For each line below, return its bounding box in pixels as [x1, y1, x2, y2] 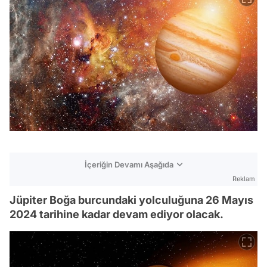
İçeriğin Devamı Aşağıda [85, 160, 173, 170]
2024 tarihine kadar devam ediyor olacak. [10, 208, 223, 221]
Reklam [232, 175, 255, 184]
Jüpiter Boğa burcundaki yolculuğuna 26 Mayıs [10, 194, 253, 207]
